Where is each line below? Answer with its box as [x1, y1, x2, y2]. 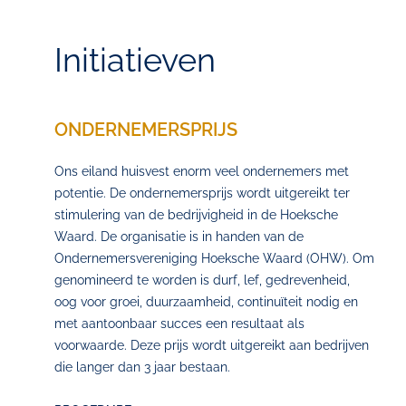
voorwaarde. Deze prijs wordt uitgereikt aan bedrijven [54, 338, 369, 353]
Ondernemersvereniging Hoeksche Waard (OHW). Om [54, 251, 374, 266]
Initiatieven [54, 41, 216, 79]
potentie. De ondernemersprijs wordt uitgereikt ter [54, 186, 350, 200]
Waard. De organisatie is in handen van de [54, 229, 304, 244]
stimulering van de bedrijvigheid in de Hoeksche [54, 208, 338, 222]
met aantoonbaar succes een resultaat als [54, 316, 304, 331]
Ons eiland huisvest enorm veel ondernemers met [54, 164, 349, 179]
